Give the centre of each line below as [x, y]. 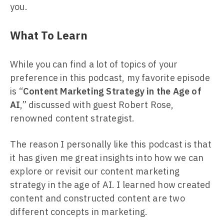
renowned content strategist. [72, 118]
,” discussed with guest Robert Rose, [97, 105]
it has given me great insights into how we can [107, 158]
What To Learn [49, 35]
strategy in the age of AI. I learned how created [110, 185]
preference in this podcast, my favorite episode [110, 78]
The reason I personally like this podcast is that [111, 144]
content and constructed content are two [97, 198]
